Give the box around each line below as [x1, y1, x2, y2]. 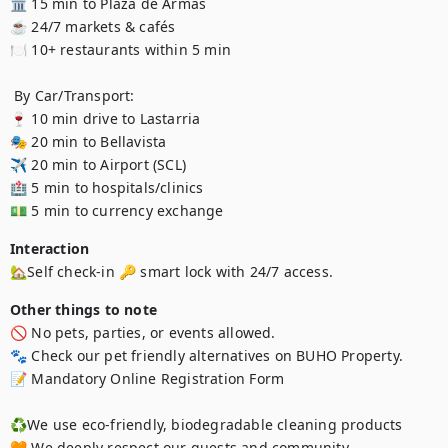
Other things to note [10, 300, 157, 319]
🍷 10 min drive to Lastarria [10, 109, 205, 128]
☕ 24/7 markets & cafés [10, 17, 180, 36]
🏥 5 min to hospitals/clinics [10, 178, 208, 197]
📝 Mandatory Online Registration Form [10, 369, 285, 388]
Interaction [10, 239, 90, 258]
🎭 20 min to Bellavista [10, 132, 171, 151]
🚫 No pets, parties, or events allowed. [10, 323, 276, 342]
